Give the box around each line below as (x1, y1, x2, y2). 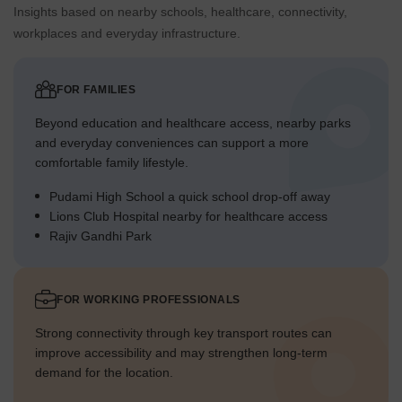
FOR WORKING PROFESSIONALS (57, 293, 240, 307)
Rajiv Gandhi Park (49, 229, 152, 244)
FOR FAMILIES (57, 83, 135, 97)
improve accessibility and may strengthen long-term (35, 345, 328, 361)
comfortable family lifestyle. (35, 155, 188, 170)
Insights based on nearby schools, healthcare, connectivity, (13, 4, 347, 20)
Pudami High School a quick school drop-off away (49, 189, 330, 205)
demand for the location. (35, 365, 173, 380)
